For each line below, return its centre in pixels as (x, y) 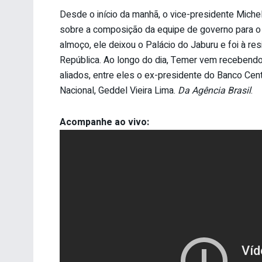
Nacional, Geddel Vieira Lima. (119, 91)
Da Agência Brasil (214, 91)
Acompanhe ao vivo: (104, 123)
